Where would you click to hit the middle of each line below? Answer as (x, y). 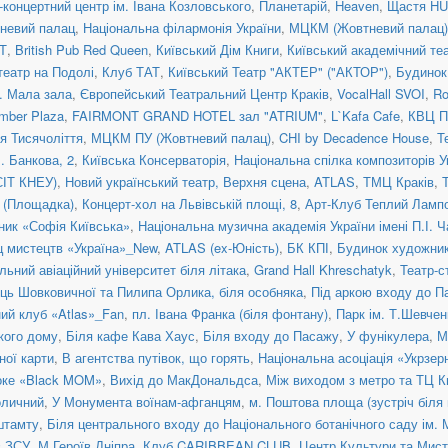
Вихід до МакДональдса (184, 379)
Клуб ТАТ (131, 71)
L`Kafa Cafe (365, 115)
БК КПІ (308, 247)
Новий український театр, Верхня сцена (185, 181)
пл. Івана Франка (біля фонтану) (230, 313)
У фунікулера (388, 335)
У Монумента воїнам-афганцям (146, 401)
